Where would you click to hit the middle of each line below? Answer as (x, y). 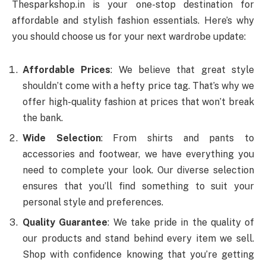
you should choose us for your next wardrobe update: (129, 36)
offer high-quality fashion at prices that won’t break (138, 102)
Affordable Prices (67, 69)
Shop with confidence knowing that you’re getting (138, 254)
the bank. (43, 118)
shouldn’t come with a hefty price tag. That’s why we (138, 85)
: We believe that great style (183, 69)
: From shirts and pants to (178, 138)
